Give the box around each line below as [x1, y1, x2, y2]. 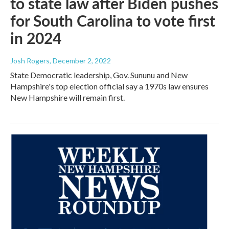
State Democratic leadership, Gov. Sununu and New [10, 70, 188, 80]
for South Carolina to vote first [10, 9, 215, 31]
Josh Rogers [10, 56, 50, 65]
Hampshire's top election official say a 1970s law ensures [10, 81, 209, 91]
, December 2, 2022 [50, 56, 111, 65]
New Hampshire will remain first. [10, 92, 125, 102]
